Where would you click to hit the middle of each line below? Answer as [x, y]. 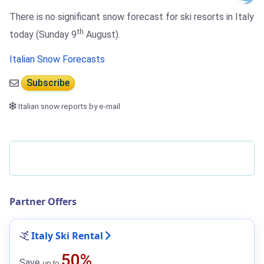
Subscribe [48, 83]
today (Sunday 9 [43, 35]
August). [102, 35]
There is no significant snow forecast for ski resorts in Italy [132, 17]
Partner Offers [43, 201]
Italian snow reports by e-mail [68, 106]
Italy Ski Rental [67, 235]
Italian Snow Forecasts [57, 59]
